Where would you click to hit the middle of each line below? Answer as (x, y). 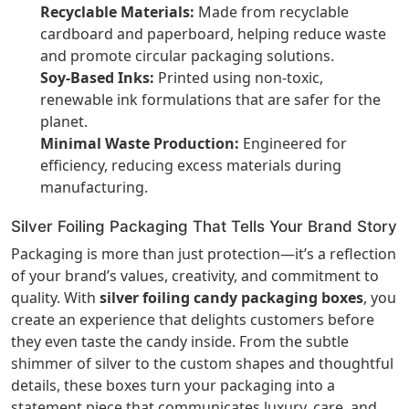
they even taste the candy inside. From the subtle (180, 341)
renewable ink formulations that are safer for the (210, 99)
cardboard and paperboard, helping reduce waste (213, 33)
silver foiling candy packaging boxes (231, 297)
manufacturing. (94, 187)
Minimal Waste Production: (140, 143)
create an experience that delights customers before (193, 319)
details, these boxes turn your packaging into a (173, 385)
